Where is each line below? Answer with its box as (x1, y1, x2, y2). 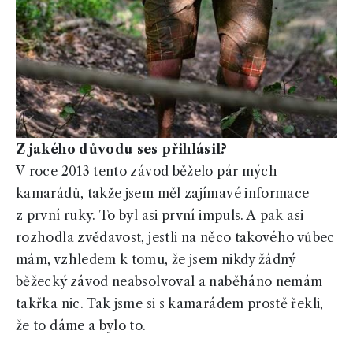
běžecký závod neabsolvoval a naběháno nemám (16, 273, 323, 290)
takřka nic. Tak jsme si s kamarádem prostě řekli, (16, 295, 324, 312)
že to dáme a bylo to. (16, 318, 147, 334)
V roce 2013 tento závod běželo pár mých (16, 163, 278, 180)
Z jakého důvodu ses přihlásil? (16, 141, 228, 158)
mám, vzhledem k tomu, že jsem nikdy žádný (16, 251, 295, 268)
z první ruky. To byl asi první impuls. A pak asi (16, 207, 304, 224)
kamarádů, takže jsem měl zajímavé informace (16, 185, 310, 202)
